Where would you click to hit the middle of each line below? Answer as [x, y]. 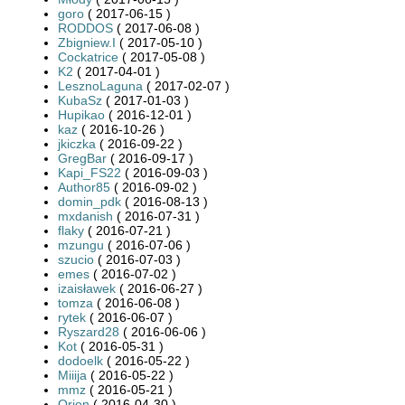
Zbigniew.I [87, 42]
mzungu [81, 245]
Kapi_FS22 [89, 172]
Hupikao [81, 114]
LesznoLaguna [100, 85]
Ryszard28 [89, 331]
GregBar [82, 158]
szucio [76, 259]
